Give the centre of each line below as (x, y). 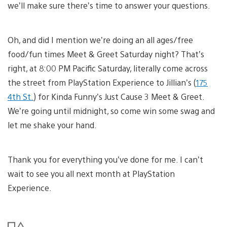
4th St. (21, 96)
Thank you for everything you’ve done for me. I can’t (105, 159)
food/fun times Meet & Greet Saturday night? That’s (106, 54)
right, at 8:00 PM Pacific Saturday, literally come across (108, 68)
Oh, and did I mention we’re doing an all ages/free (100, 40)
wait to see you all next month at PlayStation (91, 173)
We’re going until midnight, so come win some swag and (111, 110)
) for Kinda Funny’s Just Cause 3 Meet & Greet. (119, 96)
